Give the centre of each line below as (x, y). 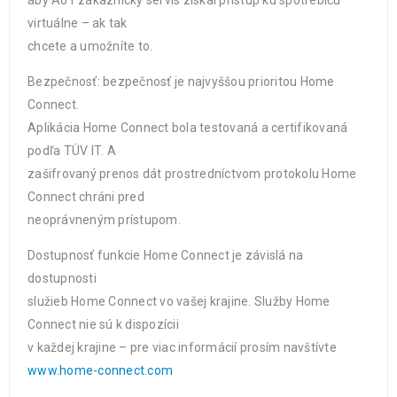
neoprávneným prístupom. (104, 220)
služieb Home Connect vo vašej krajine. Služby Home (179, 301)
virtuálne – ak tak (78, 23)
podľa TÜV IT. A (72, 151)
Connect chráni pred (86, 197)
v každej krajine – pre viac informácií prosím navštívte (182, 347)
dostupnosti (62, 278)
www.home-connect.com (100, 370)
